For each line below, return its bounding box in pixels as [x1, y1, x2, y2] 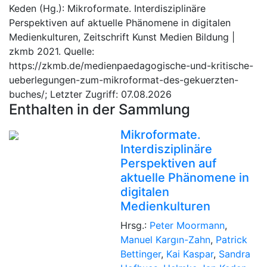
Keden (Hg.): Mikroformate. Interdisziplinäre [9, 2, 206, 14]
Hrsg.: [120, 219, 150, 231]
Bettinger [120, 247, 161, 260]
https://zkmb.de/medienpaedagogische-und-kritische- [9, 59, 253, 72]
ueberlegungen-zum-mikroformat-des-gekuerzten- [9, 73, 238, 86]
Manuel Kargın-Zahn [120, 233, 210, 246]
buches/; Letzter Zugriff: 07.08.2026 [9, 88, 172, 100]
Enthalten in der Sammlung [9, 100, 190, 118]
